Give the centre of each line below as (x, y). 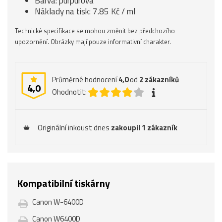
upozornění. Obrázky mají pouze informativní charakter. (93, 42)
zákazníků (162, 80)
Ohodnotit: (69, 92)
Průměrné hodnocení (85, 80)
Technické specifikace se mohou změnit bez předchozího (95, 31)
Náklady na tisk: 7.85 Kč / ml (85, 11)
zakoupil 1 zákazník (144, 128)
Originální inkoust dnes (74, 128)
